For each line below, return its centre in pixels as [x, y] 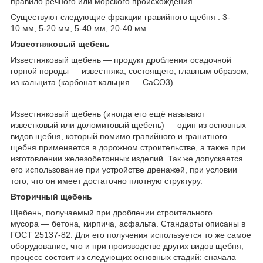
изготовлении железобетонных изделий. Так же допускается [127, 158]
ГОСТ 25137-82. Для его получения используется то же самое [131, 235]
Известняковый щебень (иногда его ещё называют [108, 114]
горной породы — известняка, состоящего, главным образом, [130, 71]
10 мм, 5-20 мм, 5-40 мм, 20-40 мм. [80, 28]
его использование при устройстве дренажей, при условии [124, 169]
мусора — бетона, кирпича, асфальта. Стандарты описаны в [128, 223]
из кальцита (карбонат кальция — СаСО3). [93, 82]
